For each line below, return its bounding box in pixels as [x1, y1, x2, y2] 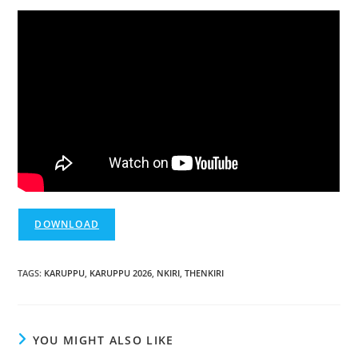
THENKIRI [185, 266, 225, 279]
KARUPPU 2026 [89, 266, 153, 279]
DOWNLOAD [34, 217, 100, 231]
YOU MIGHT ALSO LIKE [32, 332, 174, 348]
